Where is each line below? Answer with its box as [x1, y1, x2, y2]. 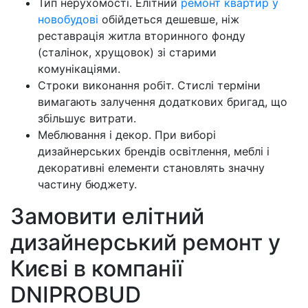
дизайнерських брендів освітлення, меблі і [38, 144, 269, 159]
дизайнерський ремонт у [10, 229, 280, 256]
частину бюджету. [38, 177, 137, 192]
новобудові [38, 12, 98, 27]
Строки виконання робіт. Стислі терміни [38, 78, 261, 93]
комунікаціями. [38, 62, 120, 76]
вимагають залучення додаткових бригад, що [38, 95, 287, 109]
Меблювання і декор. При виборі [38, 128, 216, 142]
